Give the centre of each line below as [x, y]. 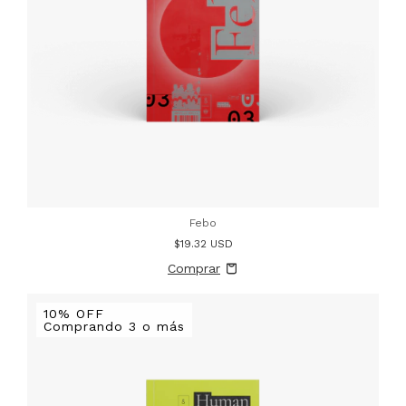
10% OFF [74, 314]
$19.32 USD [203, 244]
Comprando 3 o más [114, 326]
